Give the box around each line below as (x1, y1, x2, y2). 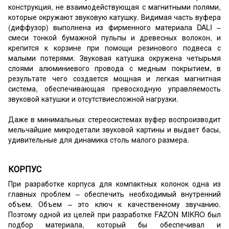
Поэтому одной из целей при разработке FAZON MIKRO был (8, 209, 221, 219)
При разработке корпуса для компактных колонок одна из (8, 178, 221, 189)
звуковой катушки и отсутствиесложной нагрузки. (8, 93, 178, 104)
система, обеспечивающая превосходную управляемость (8, 83, 221, 94)
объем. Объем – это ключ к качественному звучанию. (8, 198, 221, 209)
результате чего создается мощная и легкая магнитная (8, 73, 221, 83)
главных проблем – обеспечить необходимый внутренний (8, 188, 221, 199)
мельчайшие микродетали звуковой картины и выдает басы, (8, 124, 221, 134)
